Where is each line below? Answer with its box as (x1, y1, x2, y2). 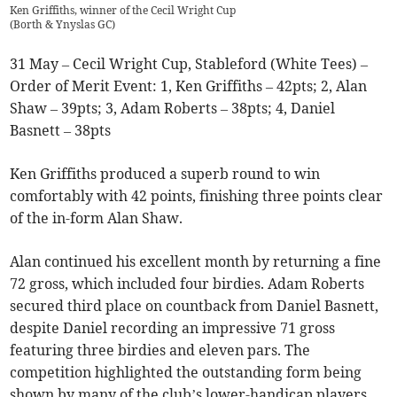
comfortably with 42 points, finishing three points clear (10, 187, 384, 206)
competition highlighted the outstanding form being (10, 363, 362, 382)
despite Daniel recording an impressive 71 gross (10, 319, 336, 338)
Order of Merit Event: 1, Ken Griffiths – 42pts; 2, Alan (10, 77, 368, 96)
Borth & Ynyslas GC (13, 18, 113, 32)
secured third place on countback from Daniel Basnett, (10, 297, 379, 315)
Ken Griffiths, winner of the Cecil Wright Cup (10, 4, 237, 18)
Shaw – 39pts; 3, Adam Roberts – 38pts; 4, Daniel (10, 99, 336, 118)
